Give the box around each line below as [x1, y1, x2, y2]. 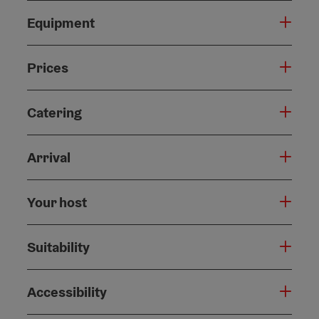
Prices [27, 58, 68, 78]
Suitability [27, 238, 90, 257]
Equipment [27, 14, 95, 33]
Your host [27, 193, 87, 212]
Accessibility [27, 283, 107, 302]
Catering [27, 103, 82, 122]
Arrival [27, 148, 70, 167]
